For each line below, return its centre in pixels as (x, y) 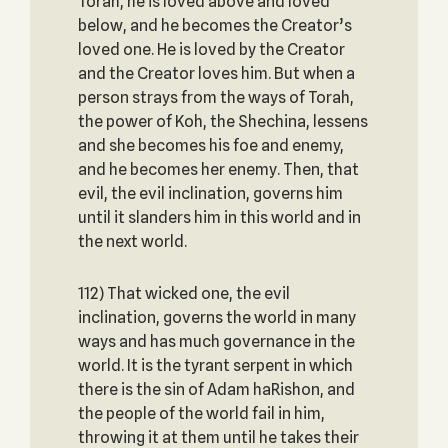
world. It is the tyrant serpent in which (215, 365)
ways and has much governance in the (216, 341)
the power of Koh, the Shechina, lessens (222, 121)
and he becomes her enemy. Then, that (218, 169)
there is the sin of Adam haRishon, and (216, 389)
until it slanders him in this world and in (219, 217)
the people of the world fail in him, (201, 413)
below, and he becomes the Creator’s (214, 25)
